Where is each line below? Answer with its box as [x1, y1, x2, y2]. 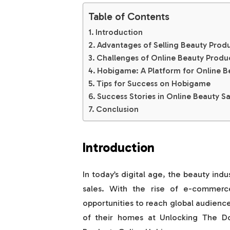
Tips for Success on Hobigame [96, 78, 210, 88]
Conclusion [95, 104, 139, 114]
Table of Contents [88, 10, 169, 23]
